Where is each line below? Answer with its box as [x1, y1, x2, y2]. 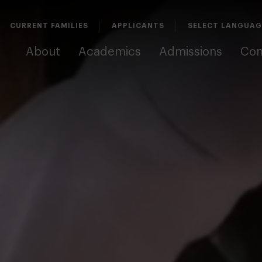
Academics [78, 46, 142, 58]
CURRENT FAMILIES [10, 22, 89, 29]
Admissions [158, 46, 222, 58]
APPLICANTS [112, 22, 165, 29]
